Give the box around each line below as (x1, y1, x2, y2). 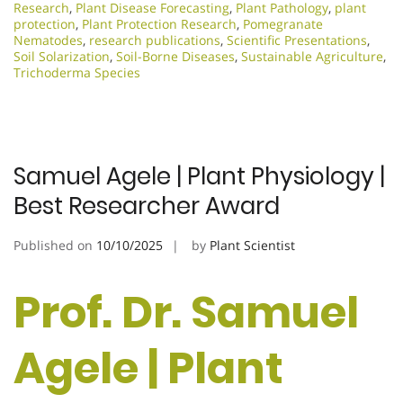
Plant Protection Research (82, 15, 237, 33)
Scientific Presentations (227, 31, 367, 49)
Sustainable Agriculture (241, 48, 383, 66)
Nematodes (13, 31, 83, 49)
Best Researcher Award (13, 190, 280, 223)
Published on (13, 237, 96, 255)
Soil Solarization (13, 48, 110, 66)
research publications (89, 31, 220, 49)
